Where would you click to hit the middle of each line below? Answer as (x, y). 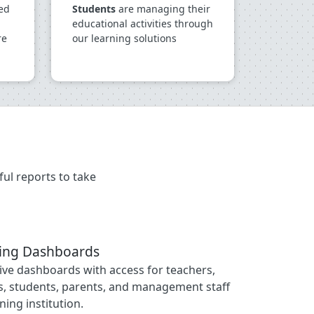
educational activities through (143, 23)
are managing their (163, 9)
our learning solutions (124, 38)
